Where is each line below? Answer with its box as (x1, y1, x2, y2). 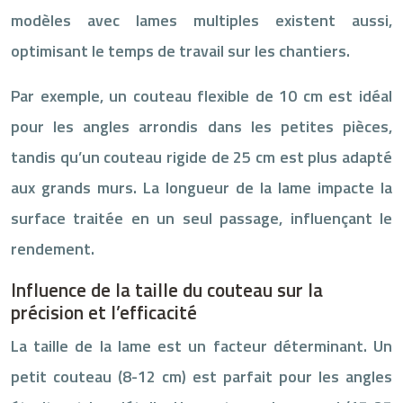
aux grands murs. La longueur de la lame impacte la (11, 175, 392, 200)
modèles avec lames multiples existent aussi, (11, 7, 392, 32)
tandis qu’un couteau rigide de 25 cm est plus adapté (11, 144, 392, 169)
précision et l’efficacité (11, 297, 197, 327)
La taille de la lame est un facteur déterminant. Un (11, 333, 392, 358)
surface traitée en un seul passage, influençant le (11, 205, 392, 230)
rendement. (11, 236, 94, 261)
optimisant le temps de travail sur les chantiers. (11, 38, 350, 63)
